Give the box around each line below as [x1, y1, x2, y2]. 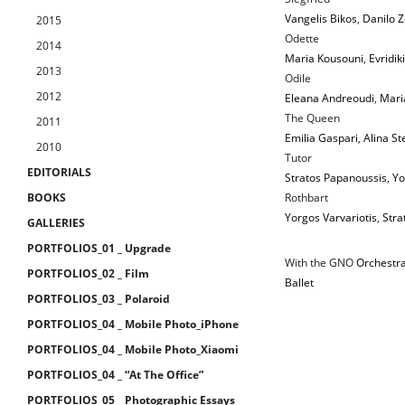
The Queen [285, 110, 340, 126]
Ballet [285, 275, 314, 290]
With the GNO [285, 255, 356, 270]
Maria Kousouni [285, 51, 363, 66]
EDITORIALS [27, 165, 91, 180]
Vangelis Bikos [285, 11, 357, 26]
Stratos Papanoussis [285, 170, 387, 185]
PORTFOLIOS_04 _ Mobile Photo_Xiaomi [27, 342, 239, 357]
